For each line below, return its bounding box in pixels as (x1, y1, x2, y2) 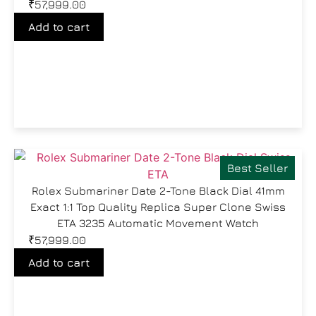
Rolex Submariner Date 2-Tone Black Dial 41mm (31, 184, 285, 197)
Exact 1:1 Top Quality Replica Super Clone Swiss (30, 200, 286, 213)
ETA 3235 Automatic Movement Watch (57, 217, 259, 229)
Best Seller (227, 162, 288, 174)
